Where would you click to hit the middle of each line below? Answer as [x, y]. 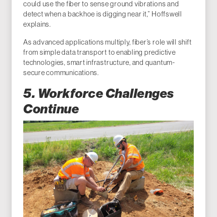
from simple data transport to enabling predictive [100, 52]
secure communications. [61, 72]
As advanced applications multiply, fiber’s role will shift [108, 42]
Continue [51, 109]
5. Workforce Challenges [99, 93]
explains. [37, 24]
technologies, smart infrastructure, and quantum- [99, 62]
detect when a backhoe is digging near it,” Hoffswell [103, 14]
